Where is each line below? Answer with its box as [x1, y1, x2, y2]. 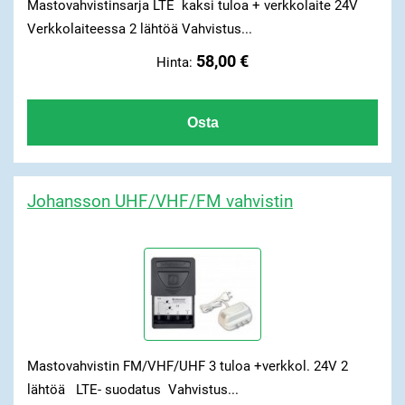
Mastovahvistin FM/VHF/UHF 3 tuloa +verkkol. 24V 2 [26, 358, 348, 375]
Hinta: [156, 53, 196, 71]
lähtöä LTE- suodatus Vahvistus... [26, 381, 239, 399]
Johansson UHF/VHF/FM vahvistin [26, 190, 293, 212]
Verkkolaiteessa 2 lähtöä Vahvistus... [26, 21, 252, 38]
